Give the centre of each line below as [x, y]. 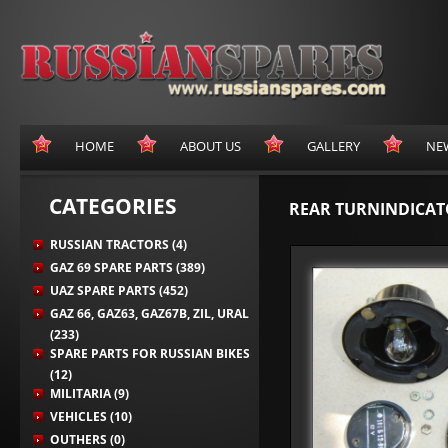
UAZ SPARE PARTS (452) [119, 291]
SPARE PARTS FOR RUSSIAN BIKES [150, 354]
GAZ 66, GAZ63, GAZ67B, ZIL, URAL [149, 314]
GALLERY [333, 146]
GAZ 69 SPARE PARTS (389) [127, 268]
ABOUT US [210, 146]
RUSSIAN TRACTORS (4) [118, 245]
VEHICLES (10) [91, 417]
